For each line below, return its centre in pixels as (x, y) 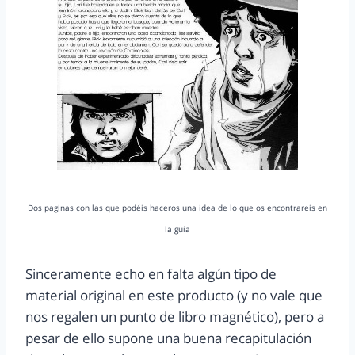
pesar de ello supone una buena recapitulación (168, 338)
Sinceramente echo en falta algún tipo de (151, 274)
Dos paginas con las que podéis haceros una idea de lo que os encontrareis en (177, 208)
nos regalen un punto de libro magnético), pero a (175, 317)
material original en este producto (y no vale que (174, 296)
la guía (177, 229)
